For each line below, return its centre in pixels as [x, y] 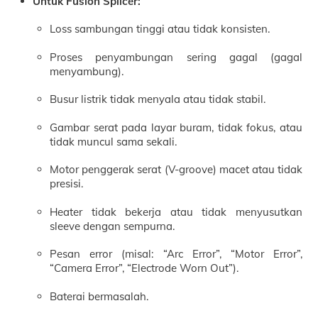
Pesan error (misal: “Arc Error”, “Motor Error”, [176, 254]
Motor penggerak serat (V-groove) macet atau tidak [176, 170]
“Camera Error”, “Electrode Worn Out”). [144, 268]
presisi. [67, 184]
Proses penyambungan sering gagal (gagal [176, 57]
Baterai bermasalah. [99, 296]
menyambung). [87, 71]
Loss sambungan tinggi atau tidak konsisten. [160, 29]
